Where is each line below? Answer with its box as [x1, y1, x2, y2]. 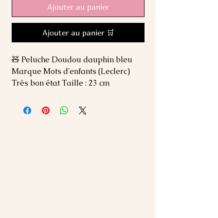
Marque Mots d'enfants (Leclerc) [12, 66, 130, 76]
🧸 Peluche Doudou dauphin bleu [12, 54, 132, 65]
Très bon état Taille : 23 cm [12, 77, 110, 88]
